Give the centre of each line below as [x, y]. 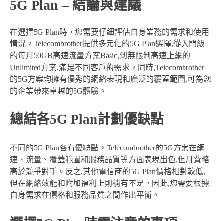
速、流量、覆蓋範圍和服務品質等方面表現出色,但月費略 [110, 159]
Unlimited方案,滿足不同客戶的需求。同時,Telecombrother [107, 68]
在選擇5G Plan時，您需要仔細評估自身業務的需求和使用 [110, 32]
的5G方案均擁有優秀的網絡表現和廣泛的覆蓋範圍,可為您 [110, 79]
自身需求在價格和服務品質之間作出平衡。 [85, 195]
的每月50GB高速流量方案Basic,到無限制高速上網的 [100, 56]
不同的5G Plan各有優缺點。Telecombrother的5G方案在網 [107, 147]
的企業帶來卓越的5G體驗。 [58, 91]
